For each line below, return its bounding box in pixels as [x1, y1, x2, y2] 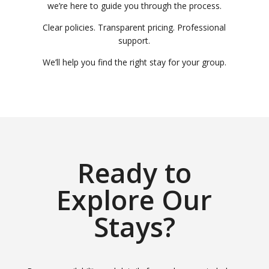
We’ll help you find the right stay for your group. [42, 56, 226, 68]
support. [118, 35, 151, 46]
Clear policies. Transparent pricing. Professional [43, 22, 226, 33]
